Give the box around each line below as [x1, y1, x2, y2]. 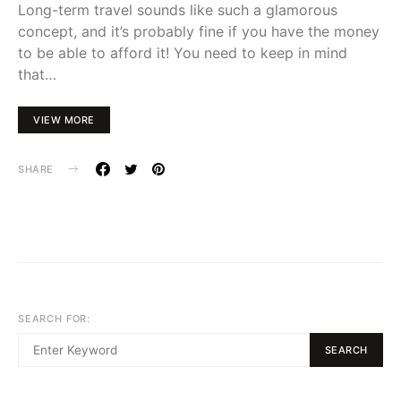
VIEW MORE [33, 113, 95, 126]
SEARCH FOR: [18, 311, 91, 325]
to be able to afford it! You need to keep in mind [18, 43, 347, 62]
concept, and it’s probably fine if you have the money [18, 21, 380, 40]
